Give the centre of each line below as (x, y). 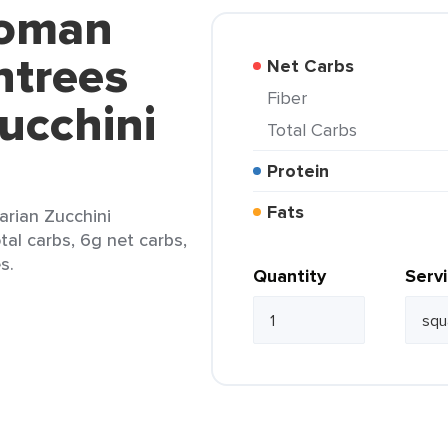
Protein (303, 171)
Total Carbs (316, 129)
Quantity (289, 276)
